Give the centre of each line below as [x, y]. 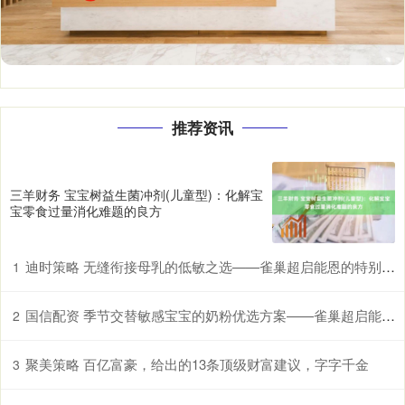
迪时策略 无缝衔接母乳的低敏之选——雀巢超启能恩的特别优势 [203, 267]
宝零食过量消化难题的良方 [86, 210]
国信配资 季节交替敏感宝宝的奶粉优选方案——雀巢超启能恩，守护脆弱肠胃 [203, 316]
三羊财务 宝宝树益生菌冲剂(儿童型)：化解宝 [137, 194]
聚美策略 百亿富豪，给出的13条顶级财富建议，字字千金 [197, 364]
